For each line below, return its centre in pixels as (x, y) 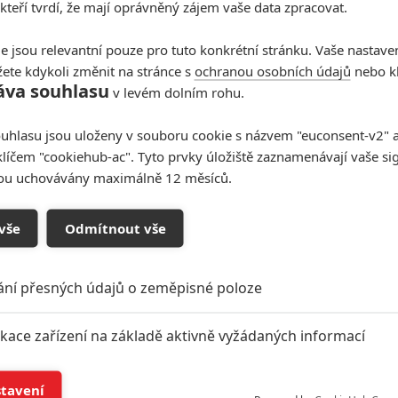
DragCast (310, 245)
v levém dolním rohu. (176, 92)
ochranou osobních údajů (272, 70)
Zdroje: (119, 245)
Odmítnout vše (115, 228)
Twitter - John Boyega (209, 245)
